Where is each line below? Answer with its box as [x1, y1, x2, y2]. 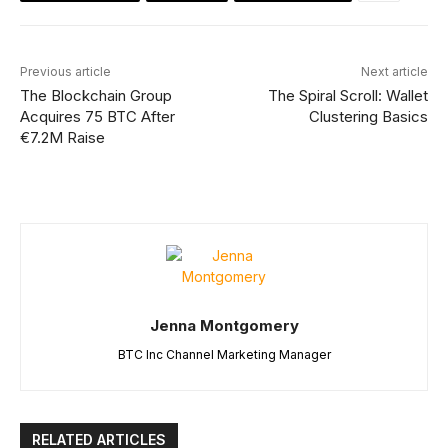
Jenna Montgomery [149, 315, 299, 335]
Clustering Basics [308, 106, 428, 126]
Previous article [20, 63, 111, 79]
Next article [360, 63, 428, 79]
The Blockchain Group [20, 85, 172, 105]
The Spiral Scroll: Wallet [267, 85, 428, 105]
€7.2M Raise [20, 127, 105, 147]
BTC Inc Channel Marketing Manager [117, 346, 331, 362]
